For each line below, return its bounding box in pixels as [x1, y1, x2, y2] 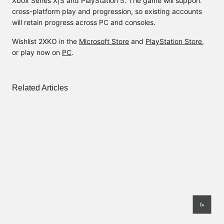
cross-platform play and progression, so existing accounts [12, 7, 202, 15]
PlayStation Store [145, 37, 202, 45]
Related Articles [12, 83, 68, 92]
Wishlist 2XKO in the [12, 37, 79, 45]
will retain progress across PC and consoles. [12, 18, 155, 26]
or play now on [12, 48, 62, 56]
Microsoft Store [79, 37, 129, 45]
